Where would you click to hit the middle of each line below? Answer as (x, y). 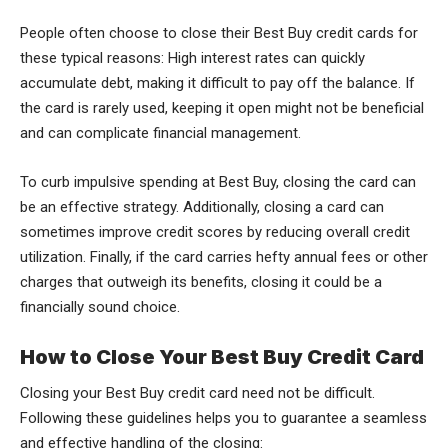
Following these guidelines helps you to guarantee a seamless (223, 417)
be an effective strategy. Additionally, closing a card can (202, 206)
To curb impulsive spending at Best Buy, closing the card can (218, 181)
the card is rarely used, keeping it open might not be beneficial (222, 107)
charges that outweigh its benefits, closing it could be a (201, 281)
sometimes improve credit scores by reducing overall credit (215, 231)
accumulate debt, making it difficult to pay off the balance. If (217, 82)
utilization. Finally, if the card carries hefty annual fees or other (224, 256)
